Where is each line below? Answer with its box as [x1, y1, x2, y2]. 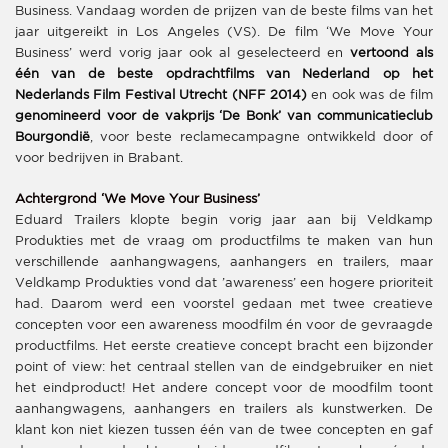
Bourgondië [15, 131, 90, 143]
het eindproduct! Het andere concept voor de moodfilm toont [15, 382, 433, 394]
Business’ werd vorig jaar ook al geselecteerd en [15, 47, 351, 59]
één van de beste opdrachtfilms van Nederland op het [15, 68, 433, 80]
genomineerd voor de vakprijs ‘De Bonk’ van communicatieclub [15, 110, 433, 122]
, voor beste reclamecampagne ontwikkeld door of [90, 131, 433, 143]
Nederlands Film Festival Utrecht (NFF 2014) [15, 89, 307, 101]
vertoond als [350, 47, 434, 59]
